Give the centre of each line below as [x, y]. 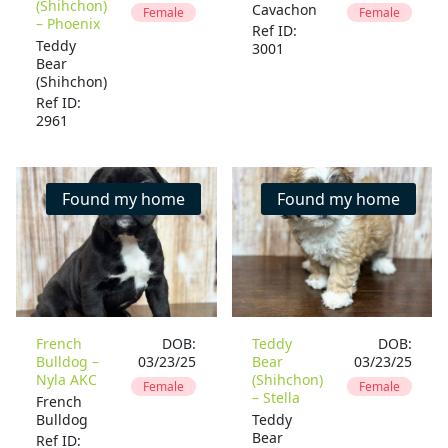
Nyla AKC [67, 379]
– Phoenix [68, 24]
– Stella [275, 397]
